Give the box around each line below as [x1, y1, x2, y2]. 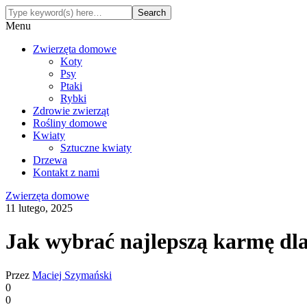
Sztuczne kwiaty [60, 142, 132, 153]
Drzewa [33, 154, 67, 166]
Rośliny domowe [33, 117, 107, 129]
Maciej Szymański [32, 269, 112, 281]
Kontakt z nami [33, 167, 99, 178]
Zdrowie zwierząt [33, 105, 109, 116]
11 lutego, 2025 [5, 202, 73, 214]
